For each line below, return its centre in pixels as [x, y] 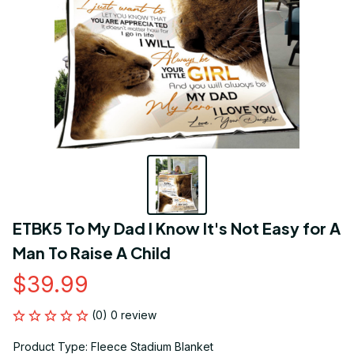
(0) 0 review [124, 315]
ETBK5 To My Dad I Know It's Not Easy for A [177, 228]
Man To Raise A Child [92, 253]
